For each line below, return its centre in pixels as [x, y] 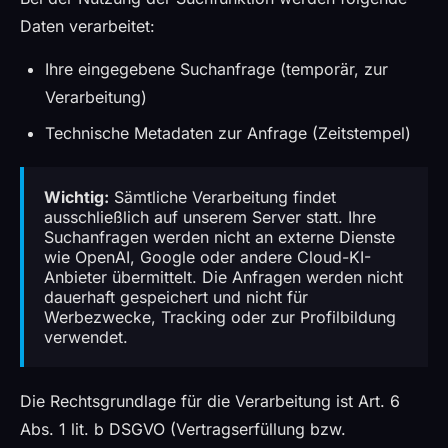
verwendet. [86, 337]
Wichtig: [76, 197]
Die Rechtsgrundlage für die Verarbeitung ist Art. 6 [210, 401]
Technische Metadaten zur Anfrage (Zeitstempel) [228, 133]
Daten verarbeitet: [87, 26]
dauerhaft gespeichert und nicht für [176, 297]
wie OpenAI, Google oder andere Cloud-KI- [207, 257]
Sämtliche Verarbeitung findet [222, 197]
